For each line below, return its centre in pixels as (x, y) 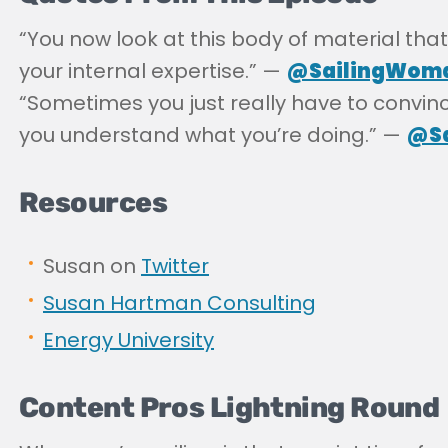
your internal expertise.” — (152, 70)
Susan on (92, 265)
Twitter (175, 265)
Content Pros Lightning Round (229, 407)
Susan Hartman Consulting (179, 302)
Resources (93, 202)
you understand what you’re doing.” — (212, 134)
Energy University (128, 339)
